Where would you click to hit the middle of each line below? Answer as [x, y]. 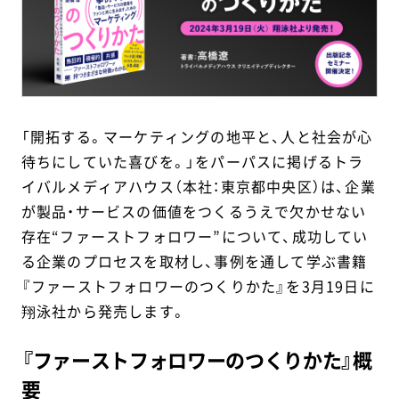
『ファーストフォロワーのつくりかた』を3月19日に [198, 286]
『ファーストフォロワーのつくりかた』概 [196, 359]
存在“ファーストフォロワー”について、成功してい [195, 236]
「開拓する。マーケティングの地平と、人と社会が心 [197, 137]
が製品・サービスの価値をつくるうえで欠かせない [194, 212]
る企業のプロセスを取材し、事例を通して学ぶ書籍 [194, 261]
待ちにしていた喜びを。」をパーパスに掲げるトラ [192, 162]
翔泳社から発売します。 [104, 311]
